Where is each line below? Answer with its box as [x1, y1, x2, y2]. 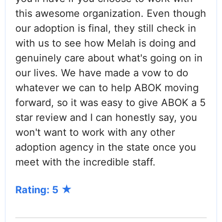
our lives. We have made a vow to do [15, 67, 188, 79]
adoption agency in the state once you [15, 141, 196, 154]
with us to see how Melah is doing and [15, 37, 196, 50]
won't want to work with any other [15, 126, 175, 139]
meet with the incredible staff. [15, 156, 156, 168]
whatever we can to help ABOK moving [15, 82, 199, 94]
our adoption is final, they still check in [15, 22, 196, 35]
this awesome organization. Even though [15, 7, 206, 20]
